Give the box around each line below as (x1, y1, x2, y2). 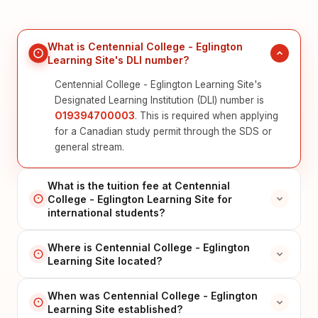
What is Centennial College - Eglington (48, 40, 243, 53)
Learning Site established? (48, 302, 182, 315)
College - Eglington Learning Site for (48, 192, 232, 205)
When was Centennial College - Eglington (48, 289, 258, 302)
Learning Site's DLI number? (48, 53, 189, 66)
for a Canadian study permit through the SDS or (55, 125, 272, 137)
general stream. (55, 141, 124, 153)
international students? (48, 206, 165, 219)
